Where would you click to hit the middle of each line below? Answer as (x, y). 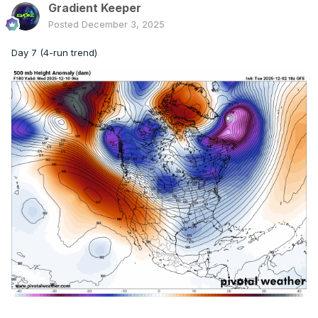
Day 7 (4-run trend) (54, 53)
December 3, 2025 (123, 24)
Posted (65, 24)
